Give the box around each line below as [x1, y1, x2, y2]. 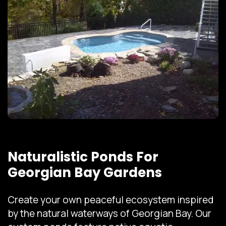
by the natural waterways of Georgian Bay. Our [8, 206, 211, 220]
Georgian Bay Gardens [8, 163, 162, 182]
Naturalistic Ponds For [8, 147, 158, 166]
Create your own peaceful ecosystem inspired [8, 193, 214, 206]
